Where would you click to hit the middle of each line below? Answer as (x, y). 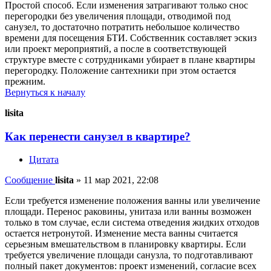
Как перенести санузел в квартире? (98, 136)
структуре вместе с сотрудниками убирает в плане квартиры (130, 59)
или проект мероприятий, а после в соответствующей (116, 48)
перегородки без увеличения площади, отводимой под (118, 16)
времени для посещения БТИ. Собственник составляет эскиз (131, 38)
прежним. (25, 81)
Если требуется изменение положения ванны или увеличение (132, 201)
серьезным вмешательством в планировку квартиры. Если (126, 244)
